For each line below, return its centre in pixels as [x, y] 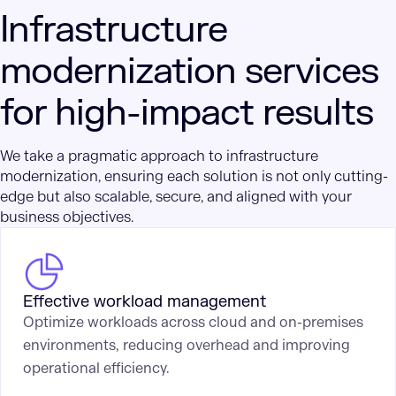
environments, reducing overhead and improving [186, 345]
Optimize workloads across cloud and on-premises [193, 322]
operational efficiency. [96, 368]
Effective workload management [144, 301]
